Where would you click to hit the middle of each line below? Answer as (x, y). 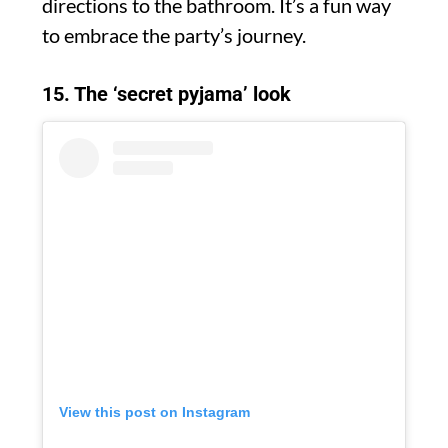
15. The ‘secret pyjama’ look (166, 94)
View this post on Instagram (154, 412)
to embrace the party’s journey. (174, 35)
